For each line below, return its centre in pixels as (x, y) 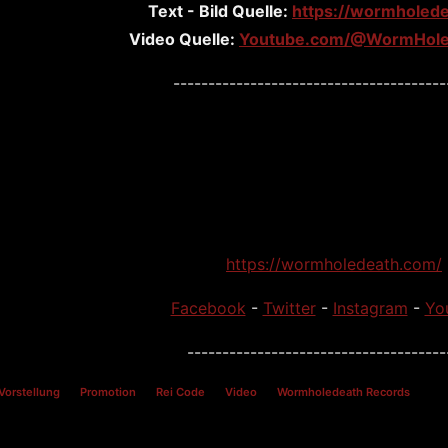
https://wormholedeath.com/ (334, 264)
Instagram (370, 308)
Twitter (289, 308)
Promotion (108, 392)
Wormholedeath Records (343, 392)
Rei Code (180, 392)
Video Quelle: (184, 39)
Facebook (208, 308)
